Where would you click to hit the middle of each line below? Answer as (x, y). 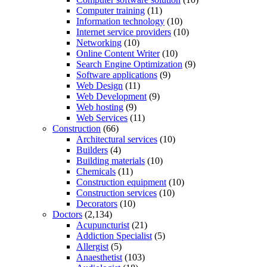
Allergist (92, 246)
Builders (92, 150)
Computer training (111, 10)
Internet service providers (124, 32)
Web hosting (100, 107)
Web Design (100, 85)
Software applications (117, 74)
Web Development (111, 96)
